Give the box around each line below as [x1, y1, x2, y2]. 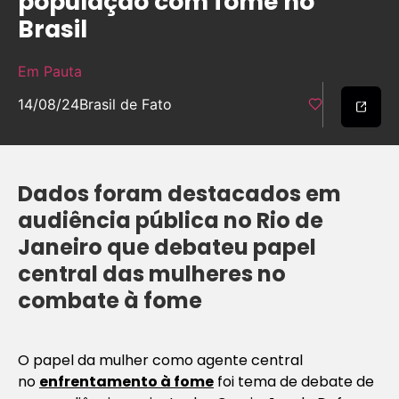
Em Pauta [18, 62, 82, 81]
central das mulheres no [18, 258, 286, 289]
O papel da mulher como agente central [18, 349, 303, 370]
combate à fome [18, 285, 202, 315]
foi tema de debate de [214, 370, 374, 392]
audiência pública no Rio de [18, 205, 323, 235]
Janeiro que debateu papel [18, 232, 316, 262]
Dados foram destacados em [18, 178, 341, 208]
